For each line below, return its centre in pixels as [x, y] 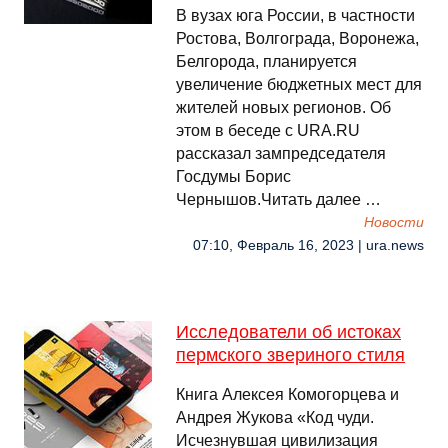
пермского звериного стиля [290, 355]
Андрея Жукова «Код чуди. [275, 417]
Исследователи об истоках [288, 332]
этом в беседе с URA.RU [268, 130]
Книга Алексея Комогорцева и [287, 394]
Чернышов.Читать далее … [278, 199]
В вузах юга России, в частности [295, 15]
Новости [394, 222]
